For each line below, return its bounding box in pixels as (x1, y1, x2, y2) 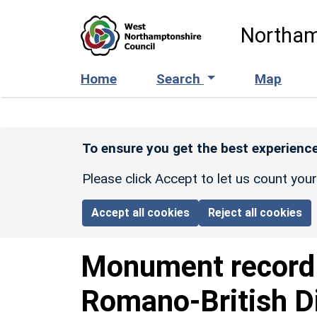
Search (156, 70, 204, 87)
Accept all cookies (91, 205, 190, 219)
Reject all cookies (208, 205, 303, 219)
